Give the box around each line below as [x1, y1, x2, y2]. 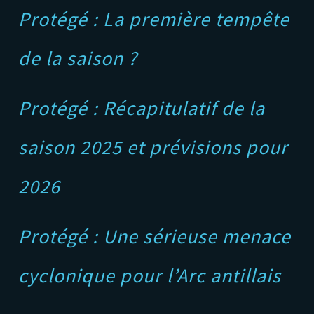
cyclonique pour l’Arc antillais [18, 263, 282, 289]
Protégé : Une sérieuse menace [18, 224, 292, 250]
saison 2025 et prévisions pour [18, 135, 289, 161]
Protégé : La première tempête [18, 6, 290, 32]
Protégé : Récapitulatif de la [18, 95, 266, 121]
